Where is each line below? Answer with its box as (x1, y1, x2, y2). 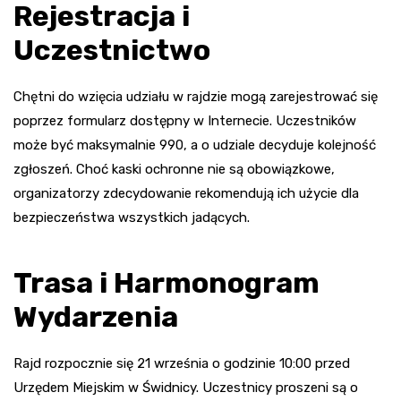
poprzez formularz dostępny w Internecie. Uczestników (13, 112, 356, 129)
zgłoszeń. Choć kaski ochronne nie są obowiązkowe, (13, 160, 335, 177)
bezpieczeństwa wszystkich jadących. (13, 209, 250, 226)
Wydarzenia (13, 299, 178, 334)
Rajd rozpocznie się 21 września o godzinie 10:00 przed (13, 354, 350, 371)
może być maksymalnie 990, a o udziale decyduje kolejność (13, 136, 376, 153)
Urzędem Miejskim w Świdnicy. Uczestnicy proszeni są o (13, 379, 358, 396)
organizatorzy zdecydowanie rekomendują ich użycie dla (13, 184, 359, 201)
